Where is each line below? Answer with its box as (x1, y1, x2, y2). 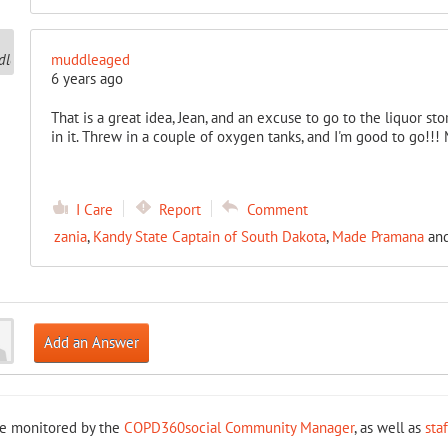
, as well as (354, 418, 425, 437)
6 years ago (50, 69, 123, 88)
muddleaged (50, 50, 130, 69)
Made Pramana (331, 227, 424, 246)
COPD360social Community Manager (124, 418, 354, 437)
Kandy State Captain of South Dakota (92, 227, 326, 246)
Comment (246, 200, 308, 219)
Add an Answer (43, 333, 139, 352)
